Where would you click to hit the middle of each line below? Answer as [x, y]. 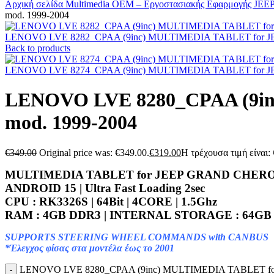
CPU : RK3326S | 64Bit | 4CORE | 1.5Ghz [111, 201]
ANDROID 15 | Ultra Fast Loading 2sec [105, 188]
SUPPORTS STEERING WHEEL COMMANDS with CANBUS [137, 237]
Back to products [38, 48]
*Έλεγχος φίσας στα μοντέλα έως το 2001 [90, 248]
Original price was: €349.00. [94, 152]
